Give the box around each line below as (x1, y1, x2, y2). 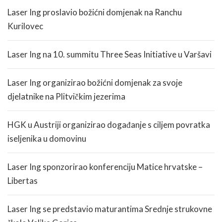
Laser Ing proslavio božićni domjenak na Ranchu (7, 7, 182, 18)
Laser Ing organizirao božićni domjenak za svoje (7, 77, 182, 88)
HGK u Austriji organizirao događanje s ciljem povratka (7, 119, 210, 130)
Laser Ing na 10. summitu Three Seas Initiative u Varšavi (7, 49, 212, 60)
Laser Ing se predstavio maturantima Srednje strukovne (7, 204, 212, 215)
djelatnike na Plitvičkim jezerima (7, 91, 125, 102)
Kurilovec (7, 21, 43, 32)
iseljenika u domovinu (7, 133, 86, 144)
